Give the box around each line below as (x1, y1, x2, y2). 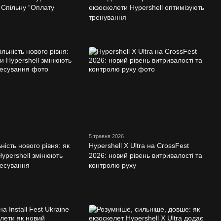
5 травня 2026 (88, 133, 124, 139)
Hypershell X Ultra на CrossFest (88, 141, 189, 149)
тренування (88, 13, 126, 21)
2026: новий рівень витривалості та (88, 151, 202, 159)
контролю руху (88, 161, 136, 169)
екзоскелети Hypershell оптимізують (88, 3, 204, 11)
